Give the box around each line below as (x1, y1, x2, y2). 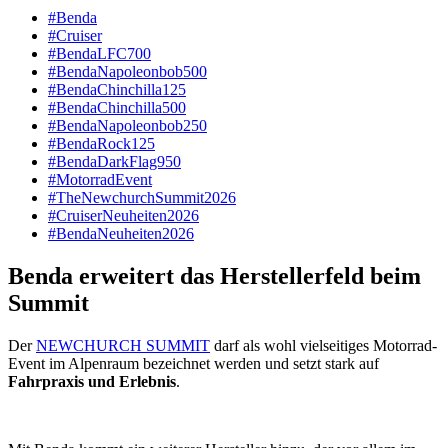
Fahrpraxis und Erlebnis (8, 372, 176, 390)
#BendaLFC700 (48, 45, 151, 63)
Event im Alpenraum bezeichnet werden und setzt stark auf (8, 354, 379, 372)
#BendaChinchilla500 (48, 99, 186, 117)
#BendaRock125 (48, 135, 155, 153)
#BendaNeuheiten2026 (48, 225, 194, 243)
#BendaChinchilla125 (48, 81, 186, 99)
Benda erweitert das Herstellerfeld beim (8, 263, 421, 290)
